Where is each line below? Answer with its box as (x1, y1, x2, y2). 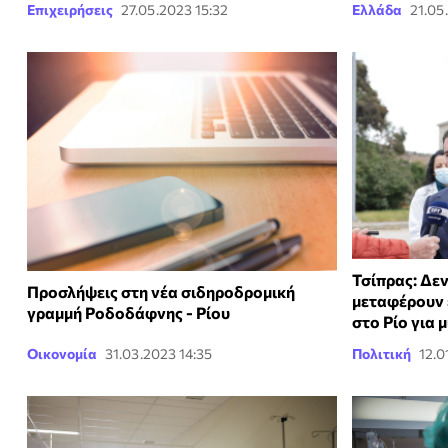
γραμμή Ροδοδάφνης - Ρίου (27, 303, 230, 323)
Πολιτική (352, 345, 411, 363)
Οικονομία (27, 345, 97, 363)
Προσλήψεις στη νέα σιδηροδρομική (27, 282, 295, 302)
